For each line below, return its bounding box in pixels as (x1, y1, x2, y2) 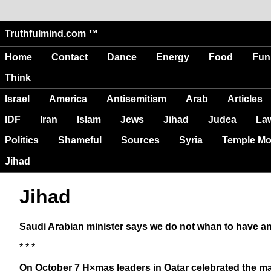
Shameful (58, 134, 102, 145)
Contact (51, 51, 88, 62)
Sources (121, 134, 160, 145)
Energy (156, 51, 189, 62)
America (49, 93, 87, 104)
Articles (227, 93, 263, 104)
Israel (5, 93, 30, 104)
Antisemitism (106, 93, 166, 104)
